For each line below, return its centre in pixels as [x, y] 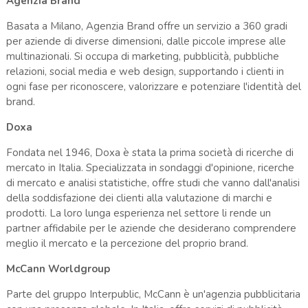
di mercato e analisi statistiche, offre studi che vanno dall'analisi [153, 183]
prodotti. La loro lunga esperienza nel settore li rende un [138, 213]
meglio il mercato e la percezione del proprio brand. [127, 243]
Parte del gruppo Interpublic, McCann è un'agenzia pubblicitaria [153, 294]
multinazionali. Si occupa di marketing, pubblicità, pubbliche [142, 56]
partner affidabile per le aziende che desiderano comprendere [151, 228]
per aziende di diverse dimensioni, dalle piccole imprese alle [146, 41]
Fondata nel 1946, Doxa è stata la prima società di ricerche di [150, 152]
